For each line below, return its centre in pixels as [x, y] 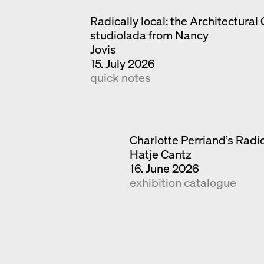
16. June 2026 [165, 169]
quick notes [120, 78]
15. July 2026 [122, 64]
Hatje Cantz [161, 154]
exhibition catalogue [183, 183]
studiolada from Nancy [149, 35]
